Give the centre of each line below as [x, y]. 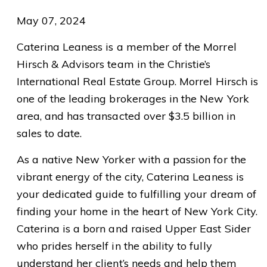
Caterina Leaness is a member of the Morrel [126, 46]
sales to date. [49, 133]
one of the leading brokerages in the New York [133, 98]
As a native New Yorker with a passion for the [131, 159]
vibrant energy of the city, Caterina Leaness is [130, 176]
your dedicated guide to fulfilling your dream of [136, 194]
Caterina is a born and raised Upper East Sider [133, 228]
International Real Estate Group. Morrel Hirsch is [137, 81]
